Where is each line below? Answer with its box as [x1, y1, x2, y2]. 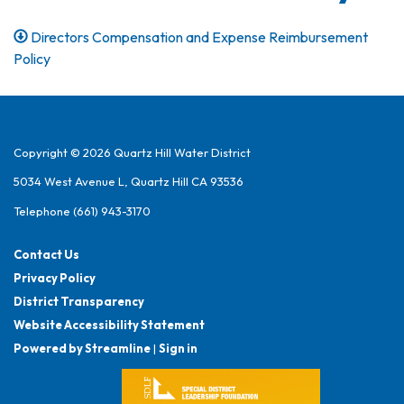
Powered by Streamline [14, 340, 151, 355]
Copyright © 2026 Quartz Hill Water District [14, 144, 251, 160]
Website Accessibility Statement [14, 317, 205, 332]
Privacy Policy [14, 270, 96, 285]
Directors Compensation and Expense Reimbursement [31, 27, 369, 46]
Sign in [159, 340, 197, 355]
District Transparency [14, 293, 144, 308]
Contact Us [14, 246, 79, 262]
